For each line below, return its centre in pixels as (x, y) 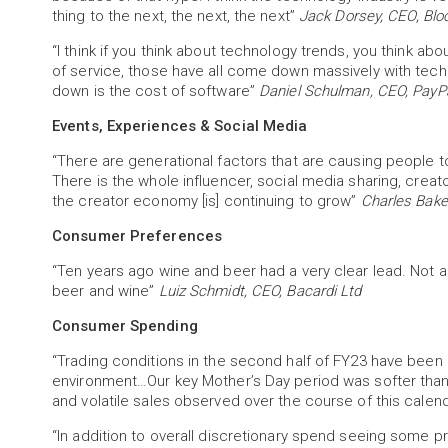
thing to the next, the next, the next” (175, 16)
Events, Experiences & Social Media (180, 126)
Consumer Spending (125, 326)
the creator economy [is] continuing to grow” (206, 201)
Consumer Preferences (137, 236)
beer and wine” (105, 291)
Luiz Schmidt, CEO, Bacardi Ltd (260, 291)
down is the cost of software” (156, 91)
